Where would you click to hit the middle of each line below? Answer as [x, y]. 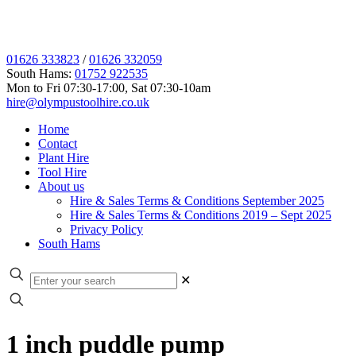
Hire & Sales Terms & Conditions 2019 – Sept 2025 [201, 215]
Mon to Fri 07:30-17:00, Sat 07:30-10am [108, 88]
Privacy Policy [106, 229]
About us [61, 186]
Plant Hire [64, 158]
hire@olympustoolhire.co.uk [78, 102]
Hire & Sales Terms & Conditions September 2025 [197, 201]
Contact [58, 143]
